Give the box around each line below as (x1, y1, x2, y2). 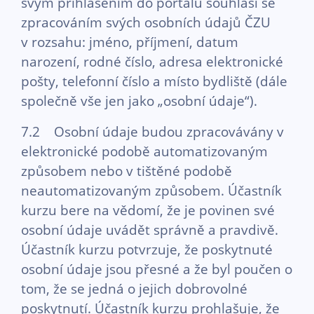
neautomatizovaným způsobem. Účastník (21, 181, 282, 200)
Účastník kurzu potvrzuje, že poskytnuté (21, 240, 273, 259)
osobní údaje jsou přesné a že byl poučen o (21, 259, 292, 278)
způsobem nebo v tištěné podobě (21, 161, 232, 180)
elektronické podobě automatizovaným (21, 142, 268, 161)
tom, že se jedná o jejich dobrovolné (21, 279, 247, 298)
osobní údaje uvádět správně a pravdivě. (21, 220, 278, 239)
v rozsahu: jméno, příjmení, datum (21, 32, 238, 51)
